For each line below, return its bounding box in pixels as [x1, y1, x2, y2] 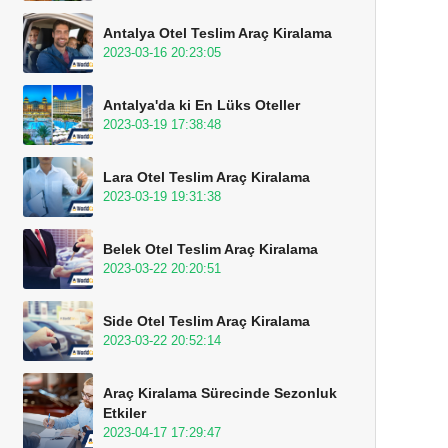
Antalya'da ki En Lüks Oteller [103, 97, 300, 113]
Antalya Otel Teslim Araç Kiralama [103, 25, 332, 41]
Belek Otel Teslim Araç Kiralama [103, 241, 318, 257]
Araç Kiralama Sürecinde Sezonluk [103, 385, 337, 401]
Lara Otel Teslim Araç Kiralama [103, 169, 310, 185]
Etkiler [103, 405, 146, 421]
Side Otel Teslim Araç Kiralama [103, 313, 310, 329]
